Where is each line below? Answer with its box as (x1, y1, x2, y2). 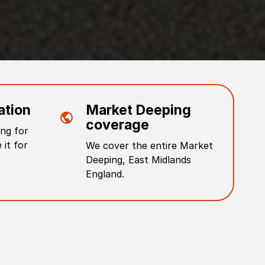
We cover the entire (85, 140, 180, 151)
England (85, 168, 122, 180)
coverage (85, 117, 149, 133)
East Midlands (128, 154, 191, 166)
